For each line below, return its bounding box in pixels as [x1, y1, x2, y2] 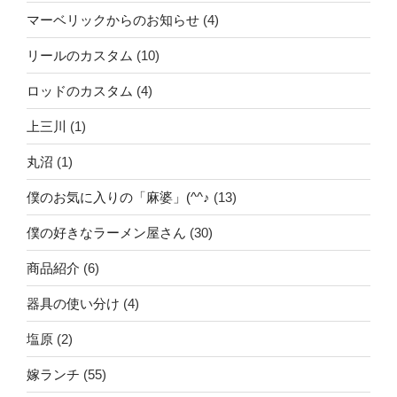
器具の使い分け [27, 295, 120, 311]
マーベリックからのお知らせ [27, 12, 199, 27]
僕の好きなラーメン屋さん [27, 224, 186, 240]
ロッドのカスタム [27, 82, 133, 98]
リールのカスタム [27, 47, 133, 63]
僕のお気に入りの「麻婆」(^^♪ [27, 189, 210, 205]
